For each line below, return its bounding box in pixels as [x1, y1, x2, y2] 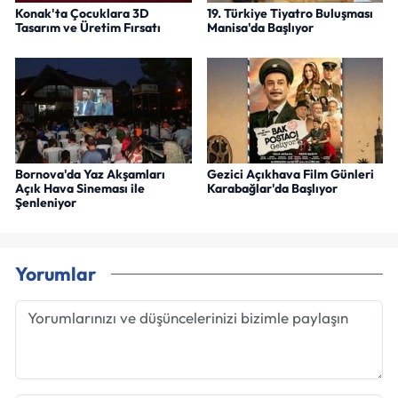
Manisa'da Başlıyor [206, 20, 314, 36]
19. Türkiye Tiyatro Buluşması [206, 5, 373, 22]
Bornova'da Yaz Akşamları [15, 166, 165, 183]
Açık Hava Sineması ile [15, 180, 145, 197]
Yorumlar [15, 261, 96, 286]
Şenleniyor [15, 195, 76, 211]
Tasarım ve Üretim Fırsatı [15, 20, 161, 36]
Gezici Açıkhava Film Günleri [206, 166, 374, 183]
